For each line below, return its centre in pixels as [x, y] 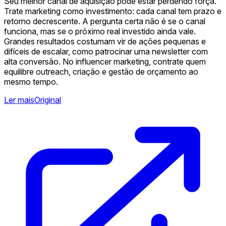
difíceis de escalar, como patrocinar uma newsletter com [106, 51]
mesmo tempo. [31, 81]
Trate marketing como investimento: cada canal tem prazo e [113, 11]
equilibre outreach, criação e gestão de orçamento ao [101, 71]
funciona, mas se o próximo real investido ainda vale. [100, 31]
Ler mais [19, 100]
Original [48, 100]
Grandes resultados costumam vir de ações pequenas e [105, 41]
